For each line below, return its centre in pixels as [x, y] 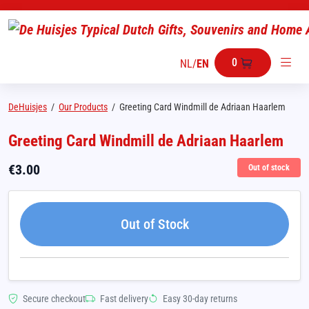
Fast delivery [123, 299]
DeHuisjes [28, 107]
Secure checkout [53, 299]
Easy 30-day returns [199, 299]
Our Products [83, 107]
